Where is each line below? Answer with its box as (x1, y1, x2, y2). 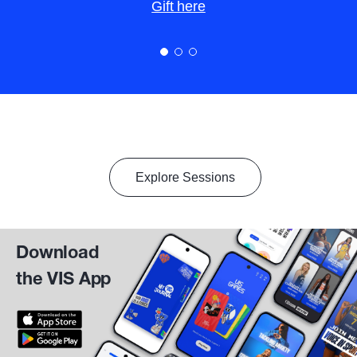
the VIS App (16, 271, 112, 289)
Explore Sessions (135, 170, 235, 184)
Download (16, 245, 99, 263)
